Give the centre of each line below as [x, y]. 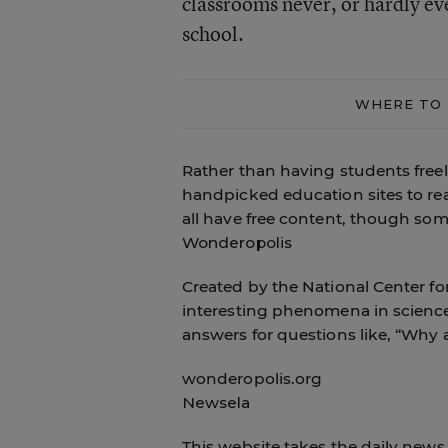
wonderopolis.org [252, 378]
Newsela [216, 402]
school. [212, 33]
